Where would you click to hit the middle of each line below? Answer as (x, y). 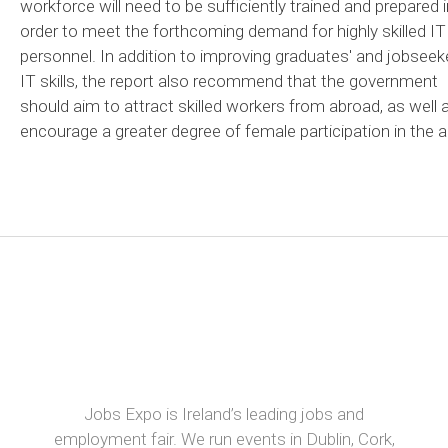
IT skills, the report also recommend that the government (229, 80)
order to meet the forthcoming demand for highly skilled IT (233, 30)
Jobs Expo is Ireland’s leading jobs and (224, 413)
